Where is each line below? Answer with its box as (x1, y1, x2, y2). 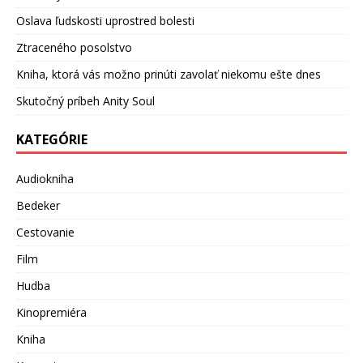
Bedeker (16, 198, 60, 214)
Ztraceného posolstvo (16, 40, 132, 56)
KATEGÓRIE (16, 130, 88, 149)
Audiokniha (16, 171, 74, 187)
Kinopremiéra (16, 305, 87, 321)
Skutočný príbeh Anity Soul (16, 93, 155, 109)
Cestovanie (16, 224, 75, 241)
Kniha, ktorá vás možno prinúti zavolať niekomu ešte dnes (16, 66, 321, 83)
